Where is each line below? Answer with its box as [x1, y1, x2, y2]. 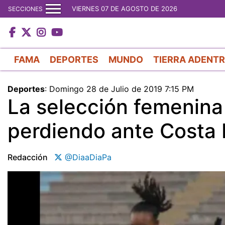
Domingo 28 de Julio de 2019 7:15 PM [49, 83, 194, 94]
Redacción [8, 152, 48, 162]
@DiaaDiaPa [62, 152, 111, 162]
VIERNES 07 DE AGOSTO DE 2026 [72, 5, 177, 13]
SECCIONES [8, 5, 43, 13]
